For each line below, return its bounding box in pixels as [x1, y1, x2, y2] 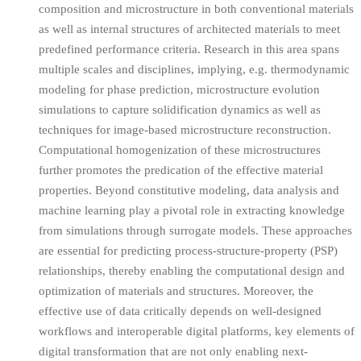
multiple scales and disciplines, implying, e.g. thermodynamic [39, 63, 350, 77]
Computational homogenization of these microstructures [39, 143, 321, 157]
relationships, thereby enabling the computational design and [39, 264, 345, 278]
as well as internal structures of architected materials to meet [39, 23, 340, 36]
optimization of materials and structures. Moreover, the [39, 284, 313, 298]
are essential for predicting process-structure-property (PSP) [39, 244, 338, 258]
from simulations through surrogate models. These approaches [39, 224, 352, 238]
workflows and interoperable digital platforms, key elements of [39, 325, 355, 338]
